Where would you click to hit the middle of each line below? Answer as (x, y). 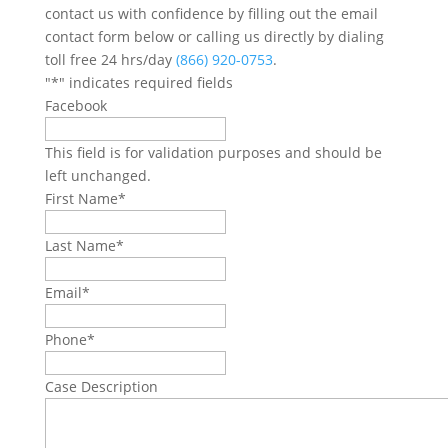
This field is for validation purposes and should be (213, 152)
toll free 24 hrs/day (110, 59)
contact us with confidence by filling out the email (211, 13)
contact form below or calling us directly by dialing (214, 36)
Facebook (75, 105)
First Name (81, 198)
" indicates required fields (145, 82)
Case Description (101, 386)
